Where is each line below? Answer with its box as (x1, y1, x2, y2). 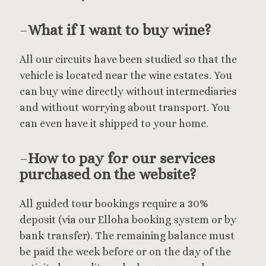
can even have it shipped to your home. (20, 117, 208, 129)
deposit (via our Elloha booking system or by (20, 213, 236, 226)
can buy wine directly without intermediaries (20, 85, 237, 97)
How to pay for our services (28, 150, 215, 167)
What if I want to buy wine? (28, 21, 211, 39)
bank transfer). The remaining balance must (20, 229, 235, 242)
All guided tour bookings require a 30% (20, 197, 208, 210)
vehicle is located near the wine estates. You (20, 69, 232, 81)
